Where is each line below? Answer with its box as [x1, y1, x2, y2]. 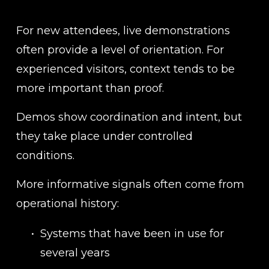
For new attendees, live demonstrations [16, 23, 230, 37]
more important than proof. [16, 80, 164, 95]
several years [40, 245, 110, 259]
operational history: [16, 196, 119, 210]
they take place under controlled [16, 128, 193, 143]
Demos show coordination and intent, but [16, 109, 242, 124]
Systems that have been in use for [40, 226, 224, 240]
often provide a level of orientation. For [16, 42, 224, 56]
